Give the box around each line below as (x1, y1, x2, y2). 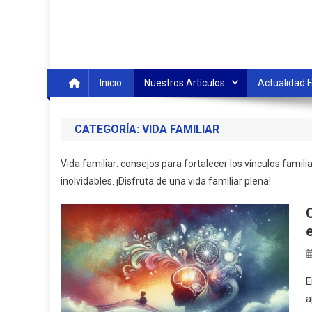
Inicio (100, 77, 122, 88)
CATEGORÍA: (75, 123, 142, 136)
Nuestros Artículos (144, 77, 225, 88)
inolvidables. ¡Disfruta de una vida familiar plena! (61, 175, 271, 187)
